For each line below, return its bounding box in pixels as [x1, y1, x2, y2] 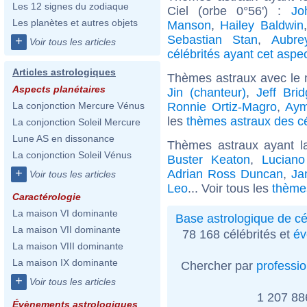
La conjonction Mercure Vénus [12, 100, 145, 111]
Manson [167, 18, 211, 32]
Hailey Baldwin [220, 18, 304, 32]
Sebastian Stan [167, 32, 258, 47]
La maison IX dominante [12, 257, 118, 268]
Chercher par [181, 258, 256, 273]
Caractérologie [12, 191, 81, 202]
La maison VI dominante [12, 208, 118, 219]
